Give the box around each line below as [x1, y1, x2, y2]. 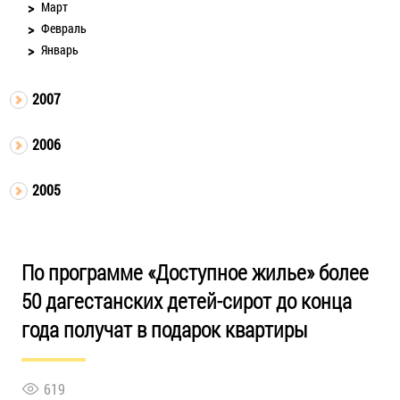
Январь [41, 40, 79, 58]
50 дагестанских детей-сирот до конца [21, 286, 352, 315]
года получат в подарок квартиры [21, 314, 307, 344]
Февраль [41, 19, 87, 37]
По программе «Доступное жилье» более [21, 257, 369, 287]
